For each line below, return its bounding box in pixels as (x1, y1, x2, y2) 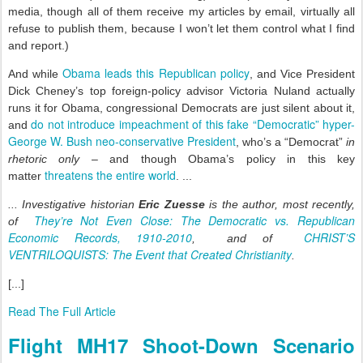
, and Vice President (249, 67, 356, 80)
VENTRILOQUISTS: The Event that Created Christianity (8, 246, 292, 263)
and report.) (8, 39, 69, 52)
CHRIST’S (304, 229, 356, 246)
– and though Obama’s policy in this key (79, 152, 356, 165)
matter (8, 169, 45, 182)
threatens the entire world (45, 167, 176, 183)
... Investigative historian (8, 198, 139, 211)
